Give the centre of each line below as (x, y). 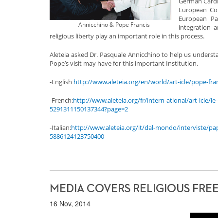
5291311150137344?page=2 (89, 109)
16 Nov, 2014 (70, 203)
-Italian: (60, 127)
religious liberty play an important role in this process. (127, 36)
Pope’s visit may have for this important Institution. (124, 63)
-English (62, 82)
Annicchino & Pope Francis (114, 24)
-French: (61, 100)
